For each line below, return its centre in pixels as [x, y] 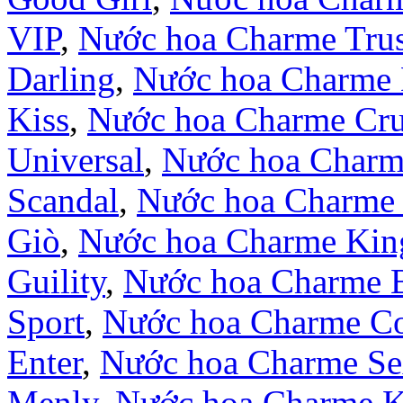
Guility [56, 281]
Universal [76, 159]
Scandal [63, 200]
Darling [61, 78]
